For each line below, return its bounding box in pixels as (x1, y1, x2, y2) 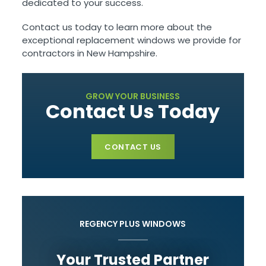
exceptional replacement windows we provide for (22, 33, 242, 46)
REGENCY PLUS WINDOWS (80, 217, 186, 230)
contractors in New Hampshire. (22, 46, 158, 59)
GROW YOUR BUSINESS (85, 90, 180, 102)
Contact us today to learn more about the (22, 20, 213, 33)
